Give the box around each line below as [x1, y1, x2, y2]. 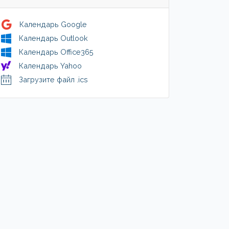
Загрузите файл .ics [19, 75, 88, 84]
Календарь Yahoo [19, 61, 82, 70]
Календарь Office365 [19, 48, 94, 56]
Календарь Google [19, 20, 87, 29]
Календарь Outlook [19, 34, 88, 42]
